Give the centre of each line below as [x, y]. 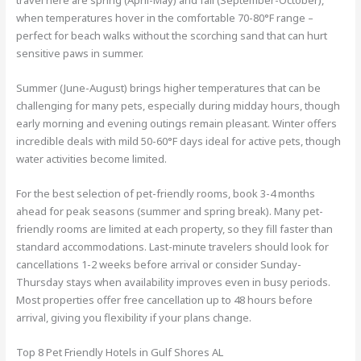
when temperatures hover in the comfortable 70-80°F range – [165, 18]
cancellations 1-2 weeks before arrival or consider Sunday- [159, 265]
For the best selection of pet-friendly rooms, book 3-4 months [166, 194]
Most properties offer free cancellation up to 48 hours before [165, 300]
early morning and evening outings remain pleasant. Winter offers [177, 124]
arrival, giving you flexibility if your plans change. [134, 318]
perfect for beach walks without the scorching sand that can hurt [172, 36]
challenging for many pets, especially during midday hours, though [178, 106]
